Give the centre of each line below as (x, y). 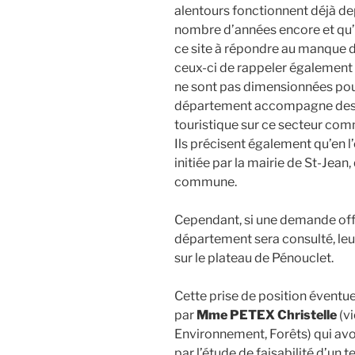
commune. (206, 181)
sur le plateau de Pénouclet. (254, 258)
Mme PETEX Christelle (267, 315)
